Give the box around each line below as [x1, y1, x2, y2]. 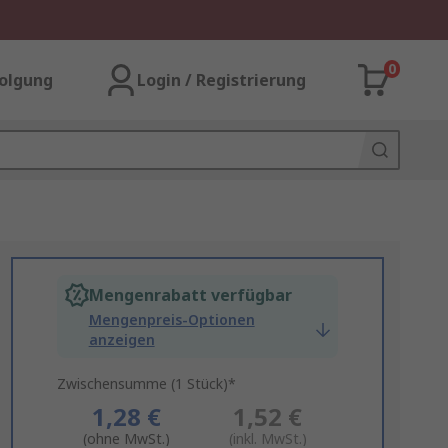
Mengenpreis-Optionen [88, 310, 255, 329]
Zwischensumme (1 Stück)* [56, 374, 236, 393]
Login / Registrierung [137, 69, 306, 91]
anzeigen [88, 330, 155, 349]
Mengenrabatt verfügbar [88, 284, 292, 306]
